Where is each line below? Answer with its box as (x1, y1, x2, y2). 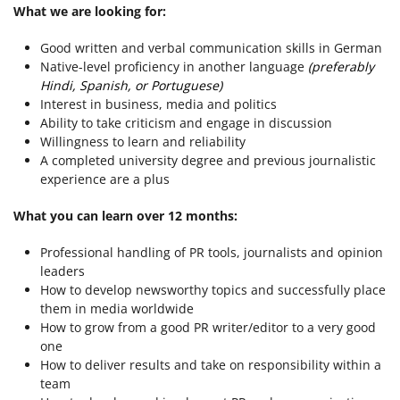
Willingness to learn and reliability (40, 133, 246, 150)
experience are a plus (40, 171, 170, 187)
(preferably (308, 58, 374, 75)
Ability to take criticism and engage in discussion (40, 114, 332, 131)
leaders (40, 262, 85, 279)
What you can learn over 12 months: (13, 207, 237, 224)
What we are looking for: (13, 3, 166, 20)
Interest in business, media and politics (40, 96, 277, 112)
